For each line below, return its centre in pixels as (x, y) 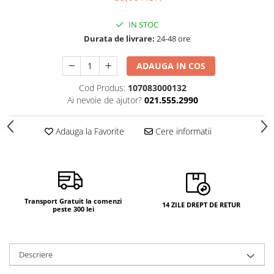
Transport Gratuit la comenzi (73, 201)
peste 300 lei (73, 209)
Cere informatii (182, 131)
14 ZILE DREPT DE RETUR (201, 205)
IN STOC (143, 24)
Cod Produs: (102, 87)
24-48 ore (172, 38)
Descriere (36, 254)
